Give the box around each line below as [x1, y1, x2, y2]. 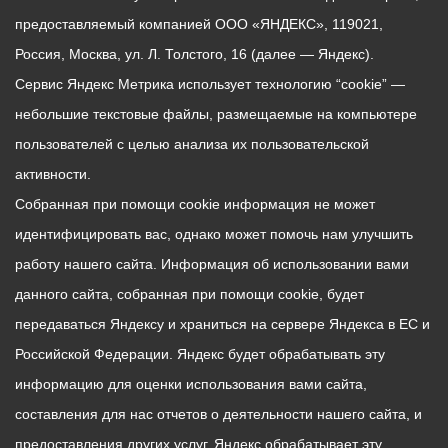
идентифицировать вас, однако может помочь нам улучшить [15, 226, 413, 242]
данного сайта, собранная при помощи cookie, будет [15, 286, 364, 302]
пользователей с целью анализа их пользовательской [15, 136, 369, 152]
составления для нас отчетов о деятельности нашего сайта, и [15, 406, 422, 422]
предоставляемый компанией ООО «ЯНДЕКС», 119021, [15, 16, 383, 32]
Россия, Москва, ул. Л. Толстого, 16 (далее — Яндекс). [15, 46, 374, 62]
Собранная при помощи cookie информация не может [15, 196, 375, 212]
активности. [15, 166, 91, 182]
